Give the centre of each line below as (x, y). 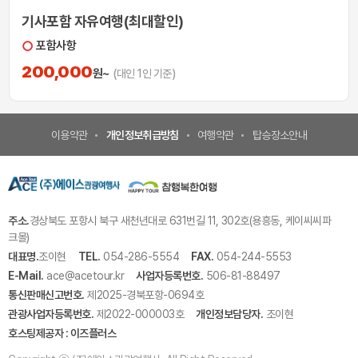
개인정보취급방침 (142, 135)
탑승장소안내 (279, 135)
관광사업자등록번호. (51, 314)
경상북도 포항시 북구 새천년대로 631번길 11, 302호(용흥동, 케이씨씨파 (180, 221)
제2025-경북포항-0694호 (144, 295)
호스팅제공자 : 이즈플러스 (62, 334)
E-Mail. (26, 276)
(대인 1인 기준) (144, 74)
